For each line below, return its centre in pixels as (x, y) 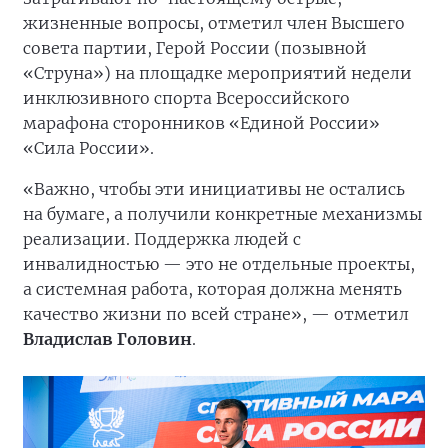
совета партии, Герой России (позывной (195, 48)
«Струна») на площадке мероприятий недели (217, 73)
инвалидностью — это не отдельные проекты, (219, 264)
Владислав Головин (107, 339)
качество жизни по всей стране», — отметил (216, 314)
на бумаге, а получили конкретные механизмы (222, 214)
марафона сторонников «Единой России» (201, 123)
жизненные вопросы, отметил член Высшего (214, 23)
